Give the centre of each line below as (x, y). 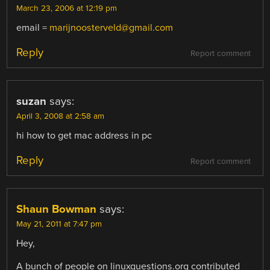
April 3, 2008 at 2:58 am (61, 116)
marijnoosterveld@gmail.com (111, 27)
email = (33, 27)
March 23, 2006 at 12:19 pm (67, 8)
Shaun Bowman (57, 209)
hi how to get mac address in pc (84, 135)
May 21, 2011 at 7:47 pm (59, 224)
